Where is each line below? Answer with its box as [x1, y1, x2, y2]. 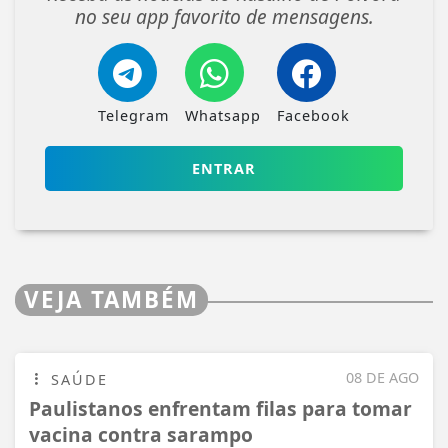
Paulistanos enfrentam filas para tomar [29, 394, 412, 422]
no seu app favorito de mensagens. [74, 2, 374, 30]
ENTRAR [192, 158, 256, 178]
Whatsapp [185, 105, 261, 125]
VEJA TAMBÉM [24, 283, 199, 315]
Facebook [277, 105, 350, 125]
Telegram [98, 105, 169, 125]
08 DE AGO [346, 367, 419, 387]
